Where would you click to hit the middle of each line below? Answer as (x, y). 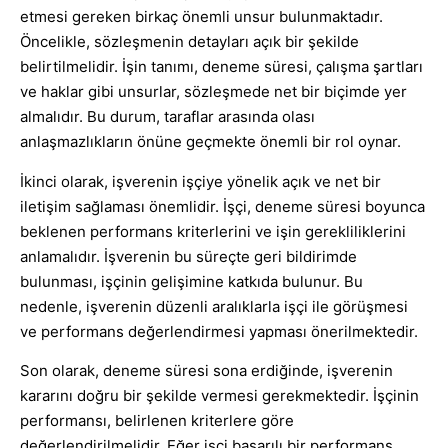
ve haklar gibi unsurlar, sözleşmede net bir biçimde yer (213, 92)
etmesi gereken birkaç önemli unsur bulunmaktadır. (201, 17)
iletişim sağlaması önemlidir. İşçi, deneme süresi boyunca (222, 206)
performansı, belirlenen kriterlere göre (157, 421)
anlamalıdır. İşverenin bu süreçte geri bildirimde (188, 256)
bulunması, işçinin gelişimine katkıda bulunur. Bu (191, 281)
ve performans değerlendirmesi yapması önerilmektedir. (219, 331)
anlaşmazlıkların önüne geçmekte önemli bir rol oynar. (210, 142)
